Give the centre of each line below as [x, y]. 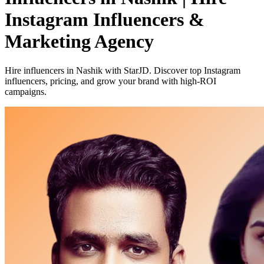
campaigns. [26, 91]
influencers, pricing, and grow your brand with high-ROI [110, 81]
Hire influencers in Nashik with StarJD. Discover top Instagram [123, 70]
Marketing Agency [79, 42]
